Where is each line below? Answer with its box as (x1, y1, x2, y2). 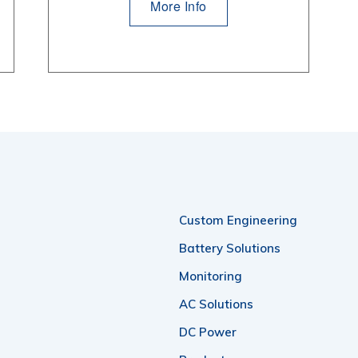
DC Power (179, 324, 237, 340)
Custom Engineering (179, 212, 297, 228)
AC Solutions (179, 296, 253, 312)
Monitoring (179, 268, 242, 284)
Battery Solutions (179, 240, 280, 256)
